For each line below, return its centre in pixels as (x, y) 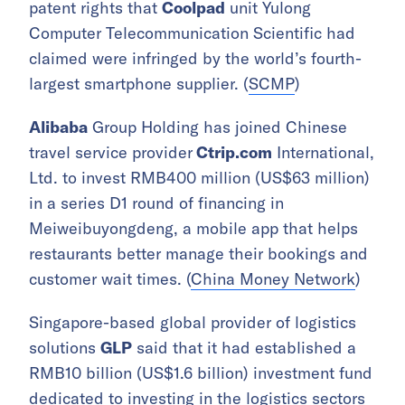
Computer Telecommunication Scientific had (192, 33)
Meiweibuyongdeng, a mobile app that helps (193, 229)
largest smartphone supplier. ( (139, 84)
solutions (65, 348)
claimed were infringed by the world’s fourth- (195, 59)
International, (323, 153)
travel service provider (111, 153)
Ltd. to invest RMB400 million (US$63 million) (199, 178)
